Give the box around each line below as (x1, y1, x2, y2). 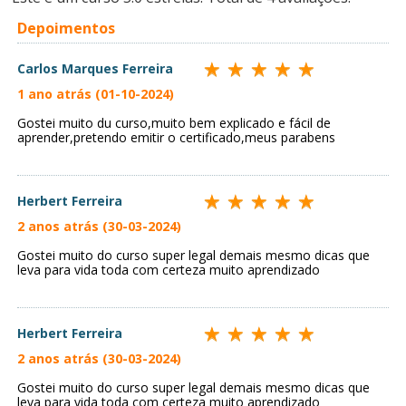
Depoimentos (17, 18, 115, 39)
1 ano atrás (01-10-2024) (17, 85, 174, 103)
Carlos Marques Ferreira (17, 60, 173, 78)
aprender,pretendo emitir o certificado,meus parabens (17, 129, 335, 147)
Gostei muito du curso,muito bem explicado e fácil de (17, 114, 331, 132)
